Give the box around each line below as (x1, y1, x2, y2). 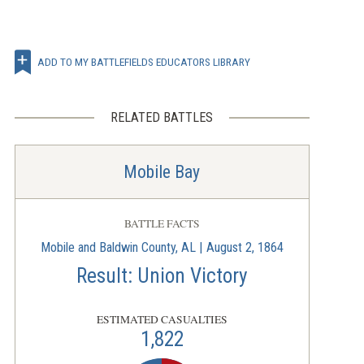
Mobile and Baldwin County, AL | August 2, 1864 (40, 240, 284, 256)
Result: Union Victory (76, 264, 248, 288)
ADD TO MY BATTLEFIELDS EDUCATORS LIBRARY (37, 55, 250, 69)
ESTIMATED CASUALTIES (96, 312, 227, 327)
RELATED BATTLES (110, 110, 214, 126)
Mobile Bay (123, 162, 201, 183)
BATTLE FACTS (123, 216, 200, 232)
